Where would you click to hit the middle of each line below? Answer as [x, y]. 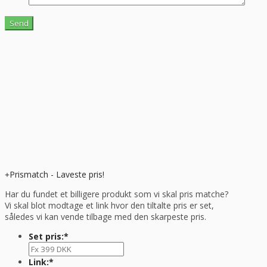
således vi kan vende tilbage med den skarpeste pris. [105, 217]
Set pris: [46, 237]
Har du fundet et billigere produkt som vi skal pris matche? [117, 194]
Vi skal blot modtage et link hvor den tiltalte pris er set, [109, 206]
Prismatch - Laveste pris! [57, 175]
